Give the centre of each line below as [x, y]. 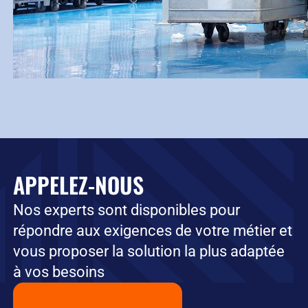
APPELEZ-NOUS [78, 185]
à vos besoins [58, 272]
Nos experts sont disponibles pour [126, 210]
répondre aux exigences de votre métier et [152, 231]
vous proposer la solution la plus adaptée [148, 252]
